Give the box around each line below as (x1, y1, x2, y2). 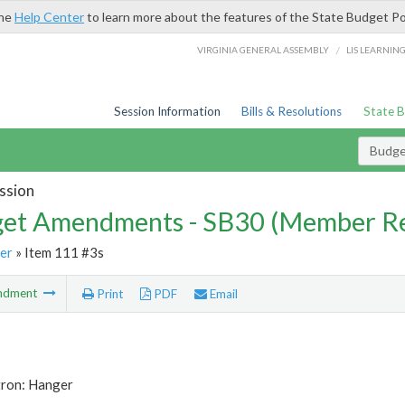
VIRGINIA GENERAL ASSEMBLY (197, 43, 330, 55)
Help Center (14, 9, 84, 24)
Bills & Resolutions (241, 104, 343, 118)
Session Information (113, 104, 221, 118)
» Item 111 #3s (12, 243, 104, 260)
